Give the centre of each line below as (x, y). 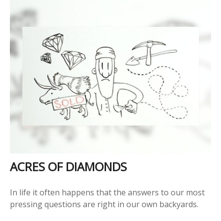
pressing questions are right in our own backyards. (104, 204)
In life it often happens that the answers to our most (107, 192)
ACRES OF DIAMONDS (68, 166)
